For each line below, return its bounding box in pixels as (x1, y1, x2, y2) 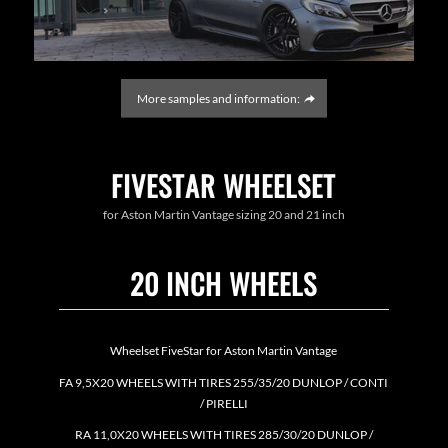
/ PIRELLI (199, 395, 248, 411)
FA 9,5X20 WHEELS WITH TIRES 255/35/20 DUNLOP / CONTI (59, 374, 389, 390)
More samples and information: (136, 90, 300, 106)
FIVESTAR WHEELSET (111, 164, 337, 206)
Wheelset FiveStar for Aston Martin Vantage (110, 343, 338, 359)
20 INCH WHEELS (130, 263, 318, 305)
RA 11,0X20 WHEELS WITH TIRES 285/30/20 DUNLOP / (74, 426, 373, 442)
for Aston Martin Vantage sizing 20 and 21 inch (102, 207, 345, 223)
